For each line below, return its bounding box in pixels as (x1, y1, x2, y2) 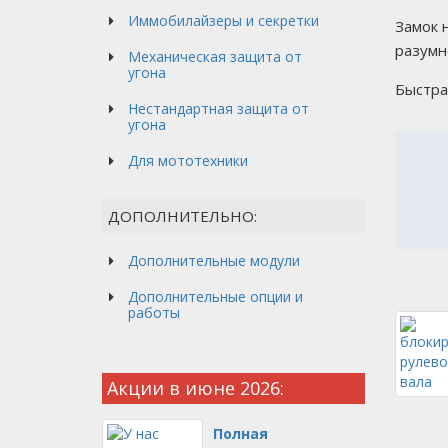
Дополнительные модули (128, 251, 300, 270)
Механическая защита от (128, 47, 302, 66)
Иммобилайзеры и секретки (128, 11, 319, 30)
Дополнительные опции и (128, 287, 303, 306)
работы (128, 303, 180, 322)
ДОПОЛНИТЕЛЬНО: (108, 206, 257, 226)
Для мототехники (128, 151, 248, 170)
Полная (213, 424, 268, 443)
